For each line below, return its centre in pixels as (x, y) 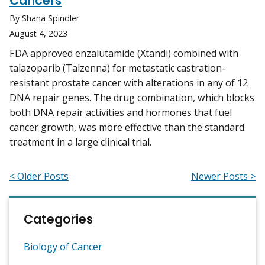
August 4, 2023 (38, 34)
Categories (58, 219)
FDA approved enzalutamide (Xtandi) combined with (124, 54)
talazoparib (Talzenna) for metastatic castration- (117, 68)
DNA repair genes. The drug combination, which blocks (132, 98)
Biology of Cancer (63, 247)
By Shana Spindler (44, 18)
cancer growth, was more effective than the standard (127, 127)
